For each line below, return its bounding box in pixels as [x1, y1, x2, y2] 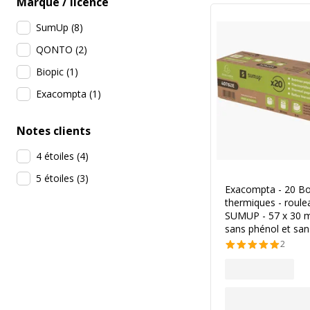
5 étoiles [36, 172, 74, 185]
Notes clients [17, 123, 91, 138]
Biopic [36, 65, 64, 78]
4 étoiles [36, 149, 74, 163]
